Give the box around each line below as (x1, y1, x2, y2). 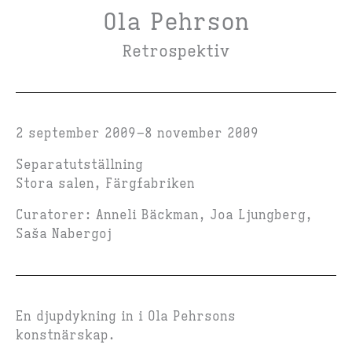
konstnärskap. (16, 327, 115, 343)
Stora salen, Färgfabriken (16, 175, 195, 192)
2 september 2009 (16, 125, 136, 141)
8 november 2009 (145, 125, 258, 141)
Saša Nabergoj (16, 225, 112, 242)
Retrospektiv (123, 41, 229, 61)
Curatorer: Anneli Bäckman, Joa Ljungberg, (16, 207, 312, 223)
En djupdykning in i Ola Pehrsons (16, 308, 236, 324)
